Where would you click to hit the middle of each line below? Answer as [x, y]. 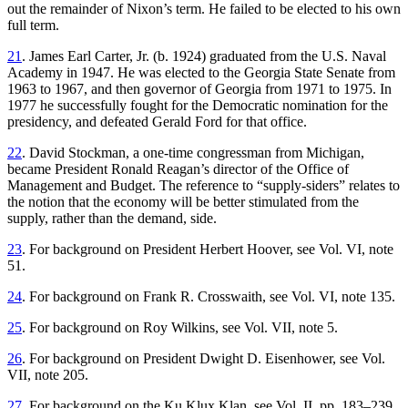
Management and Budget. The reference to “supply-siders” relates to [204, 186]
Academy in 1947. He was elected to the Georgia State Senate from [201, 73]
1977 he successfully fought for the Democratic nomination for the [198, 106]
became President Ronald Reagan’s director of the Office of [178, 169]
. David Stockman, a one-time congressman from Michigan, [193, 153]
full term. [33, 25]
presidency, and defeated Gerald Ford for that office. [157, 122]
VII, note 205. [48, 375]
